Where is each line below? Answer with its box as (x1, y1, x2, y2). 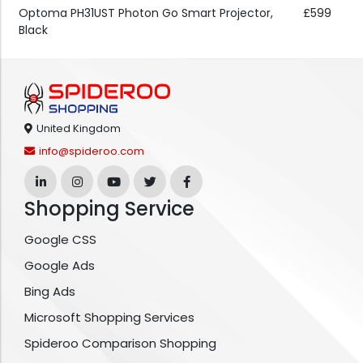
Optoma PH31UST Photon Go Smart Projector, (19, 5, 273, 22)
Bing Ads (24, 283, 75, 301)
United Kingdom (36, 121, 121, 137)
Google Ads (24, 257, 95, 275)
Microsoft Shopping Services (24, 309, 194, 327)
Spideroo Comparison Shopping (24, 335, 216, 352)
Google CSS (24, 231, 96, 249)
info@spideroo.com (39, 143, 144, 160)
